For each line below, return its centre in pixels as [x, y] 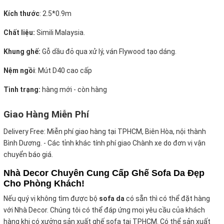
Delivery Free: [24, 132]
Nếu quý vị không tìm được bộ [51, 199]
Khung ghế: [22, 52]
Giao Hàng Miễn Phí [46, 114]
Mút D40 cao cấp [64, 71]
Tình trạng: [22, 90]
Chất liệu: [19, 33]
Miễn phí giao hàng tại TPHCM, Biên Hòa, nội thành [126, 132]
